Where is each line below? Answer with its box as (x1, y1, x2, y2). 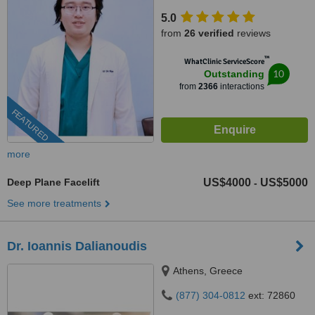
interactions (218, 82, 264, 91)
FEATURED (9, 107, 51, 144)
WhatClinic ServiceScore (184, 57, 264, 66)
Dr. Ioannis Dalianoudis (7, 239, 147, 253)
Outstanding (204, 68, 264, 79)
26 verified (184, 27, 234, 39)
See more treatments (7, 198, 101, 209)
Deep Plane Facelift (7, 176, 100, 188)
